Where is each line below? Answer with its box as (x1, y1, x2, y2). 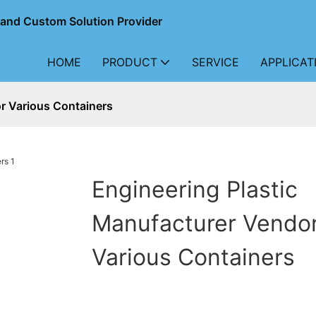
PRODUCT (102, 55, 157, 69)
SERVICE (192, 55, 239, 69)
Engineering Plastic (91, 176, 298, 204)
